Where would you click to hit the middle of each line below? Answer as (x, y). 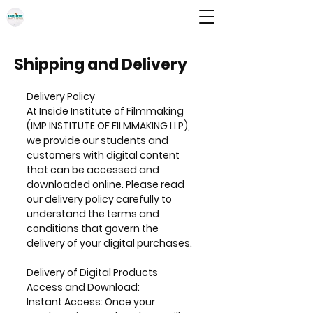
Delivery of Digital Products (92, 272)
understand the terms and (93, 214)
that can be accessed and (93, 170)
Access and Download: (83, 287)
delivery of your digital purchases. (109, 243)
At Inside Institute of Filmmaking (105, 111)
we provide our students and (97, 140)
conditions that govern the (93, 228)
